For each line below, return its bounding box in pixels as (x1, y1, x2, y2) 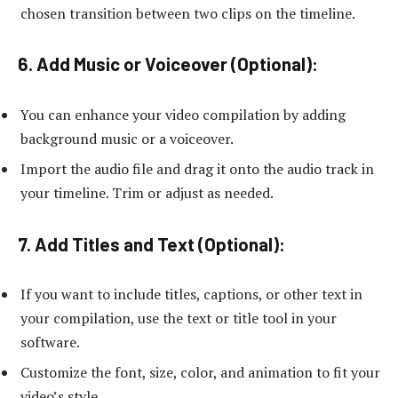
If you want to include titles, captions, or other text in (20, 284, 362, 305)
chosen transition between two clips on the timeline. (20, 3, 355, 23)
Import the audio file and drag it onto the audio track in (20, 158, 374, 179)
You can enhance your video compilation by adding (20, 104, 346, 124)
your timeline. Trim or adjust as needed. (20, 182, 274, 203)
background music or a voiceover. (20, 128, 234, 148)
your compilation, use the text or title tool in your (20, 308, 337, 329)
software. (20, 332, 80, 353)
